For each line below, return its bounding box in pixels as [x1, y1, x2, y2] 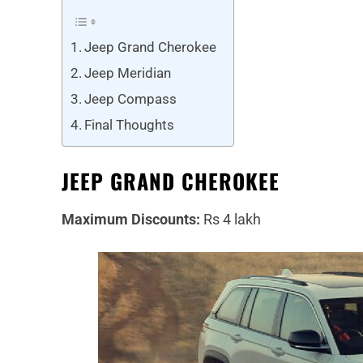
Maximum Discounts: [62, 211, 203, 228]
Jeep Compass [84, 91, 177, 108]
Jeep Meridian [84, 65, 172, 82]
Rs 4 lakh [203, 211, 261, 228]
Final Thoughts [84, 117, 175, 134]
